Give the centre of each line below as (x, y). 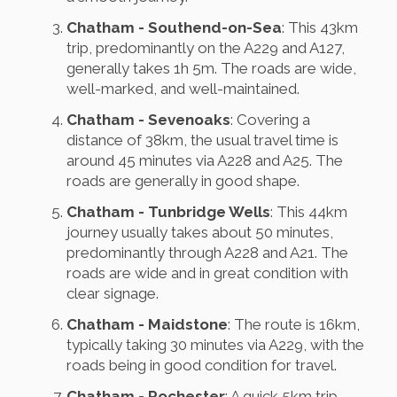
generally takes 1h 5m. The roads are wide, (211, 69)
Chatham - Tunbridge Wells (168, 212)
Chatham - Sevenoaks (148, 120)
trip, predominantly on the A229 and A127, (206, 48)
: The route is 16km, (294, 325)
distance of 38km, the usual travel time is (202, 140)
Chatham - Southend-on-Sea (174, 28)
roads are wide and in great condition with (207, 273)
